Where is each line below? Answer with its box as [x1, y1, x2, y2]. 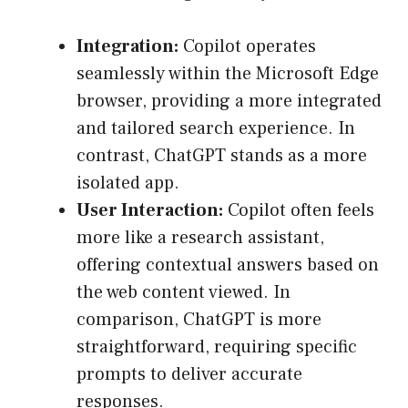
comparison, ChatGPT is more [76, 308, 321, 332]
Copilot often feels [223, 199, 374, 223]
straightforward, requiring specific [76, 335, 357, 360]
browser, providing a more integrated [76, 89, 382, 114]
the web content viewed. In [76, 280, 291, 305]
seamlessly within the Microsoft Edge [76, 62, 379, 87]
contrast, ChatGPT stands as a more [76, 144, 367, 168]
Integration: [76, 35, 178, 59]
